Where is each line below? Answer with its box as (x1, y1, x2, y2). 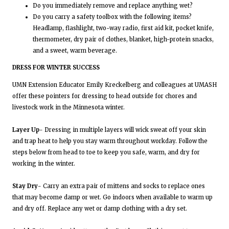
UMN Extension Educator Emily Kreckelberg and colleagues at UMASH (12, 81, 217, 88)
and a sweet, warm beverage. (33, 47, 117, 55)
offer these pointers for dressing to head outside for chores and (12, 92, 197, 100)
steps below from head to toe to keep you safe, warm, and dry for (12, 148, 200, 156)
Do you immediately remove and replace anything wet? (33, 2, 193, 10)
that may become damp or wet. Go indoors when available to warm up (12, 193, 213, 201)
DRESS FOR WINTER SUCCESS (12, 64, 100, 72)
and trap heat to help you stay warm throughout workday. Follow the (12, 137, 208, 145)
